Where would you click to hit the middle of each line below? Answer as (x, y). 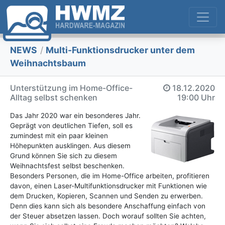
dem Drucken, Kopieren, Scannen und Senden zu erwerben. (106, 196)
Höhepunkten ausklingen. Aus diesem (70, 146)
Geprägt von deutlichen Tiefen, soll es (71, 126)
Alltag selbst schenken (54, 98)
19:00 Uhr (196, 98)
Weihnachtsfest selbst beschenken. (67, 166)
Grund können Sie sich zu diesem (64, 156)
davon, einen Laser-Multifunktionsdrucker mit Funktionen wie (108, 186)
